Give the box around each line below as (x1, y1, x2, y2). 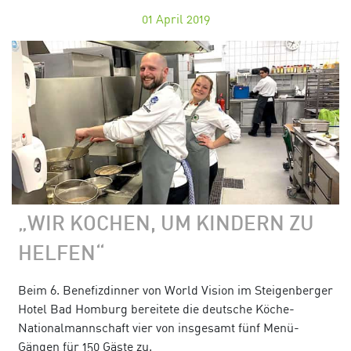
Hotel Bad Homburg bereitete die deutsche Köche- (18, 300, 295, 317)
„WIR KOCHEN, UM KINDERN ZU (18, 215, 314, 234)
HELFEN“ (18, 245, 105, 264)
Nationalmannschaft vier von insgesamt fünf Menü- (18, 319, 299, 335)
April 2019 (155, 10, 210, 27)
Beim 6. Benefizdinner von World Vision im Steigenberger (18, 281, 333, 298)
